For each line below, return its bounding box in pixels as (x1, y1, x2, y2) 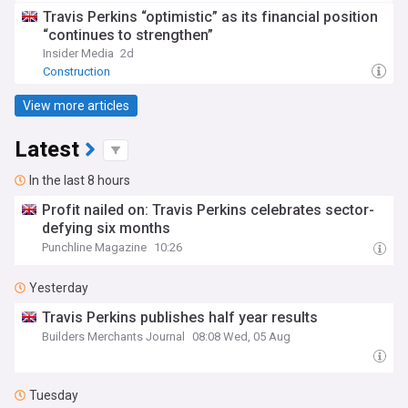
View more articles (23, 97, 129, 113)
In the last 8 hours (29, 173, 130, 188)
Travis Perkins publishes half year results (42, 309, 319, 326)
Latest (15, 134, 79, 166)
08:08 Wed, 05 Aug (192, 330, 291, 343)
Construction (43, 65, 110, 78)
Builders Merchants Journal (42, 330, 186, 343)
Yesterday (29, 280, 88, 295)
